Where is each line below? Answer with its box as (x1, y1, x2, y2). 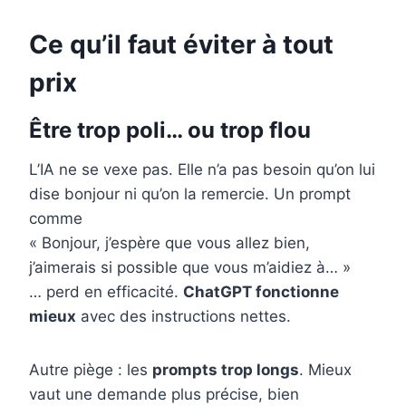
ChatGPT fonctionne (183, 283, 339, 302)
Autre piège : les (29, 361, 152, 380)
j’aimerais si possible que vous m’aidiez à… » (29, 258, 351, 277)
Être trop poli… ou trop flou (29, 117, 311, 144)
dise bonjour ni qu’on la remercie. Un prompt (29, 185, 351, 204)
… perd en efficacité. (29, 283, 183, 302)
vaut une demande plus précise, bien (29, 385, 299, 404)
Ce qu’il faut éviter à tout (29, 29, 333, 61)
